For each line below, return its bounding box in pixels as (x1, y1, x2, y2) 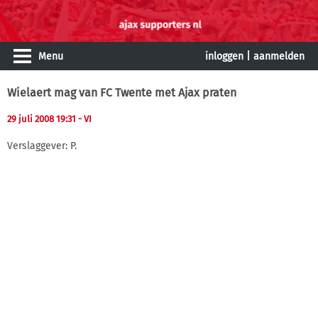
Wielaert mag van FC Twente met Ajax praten (7, 86, 236, 99)
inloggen (205, 50, 243, 62)
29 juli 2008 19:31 (7, 114, 78, 124)
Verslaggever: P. (7, 139, 77, 152)
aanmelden (253, 50, 305, 62)
